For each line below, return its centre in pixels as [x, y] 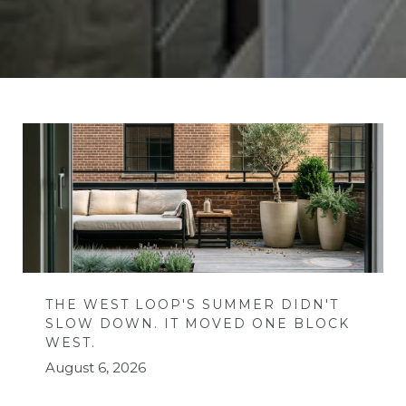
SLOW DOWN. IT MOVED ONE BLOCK [198, 323]
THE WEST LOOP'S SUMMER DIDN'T [192, 304]
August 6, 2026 [96, 367]
